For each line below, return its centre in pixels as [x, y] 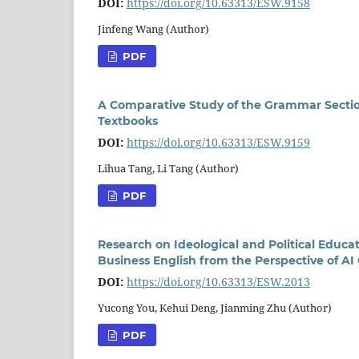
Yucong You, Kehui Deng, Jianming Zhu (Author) [215, 307]
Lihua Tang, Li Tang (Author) [168, 168]
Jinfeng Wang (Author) [153, 28]
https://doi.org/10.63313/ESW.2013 [218, 281]
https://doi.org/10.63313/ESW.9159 [218, 142]
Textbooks [128, 121]
